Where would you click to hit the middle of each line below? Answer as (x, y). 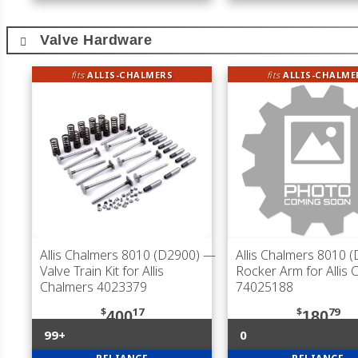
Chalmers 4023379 (93, 287)
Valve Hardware (96, 40)
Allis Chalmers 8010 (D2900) (120, 255)
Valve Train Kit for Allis (102, 271)
